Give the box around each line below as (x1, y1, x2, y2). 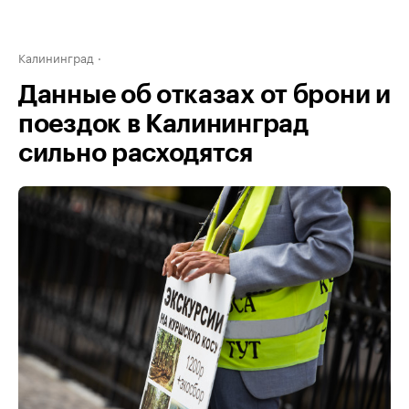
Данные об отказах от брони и (18, 82, 391, 108)
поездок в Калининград (18, 111, 309, 137)
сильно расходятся (18, 141, 253, 166)
